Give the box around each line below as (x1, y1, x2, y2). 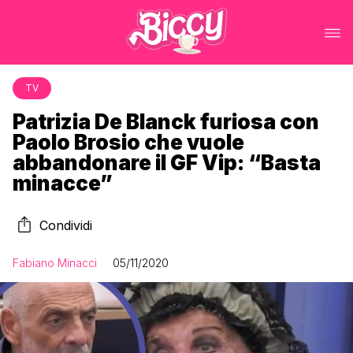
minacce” (13, 171, 113, 195)
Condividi (39, 217, 92, 233)
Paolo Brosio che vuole (13, 130, 244, 154)
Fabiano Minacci (13, 256, 97, 269)
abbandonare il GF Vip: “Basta (13, 150, 321, 175)
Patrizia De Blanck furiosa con (13, 110, 319, 134)
